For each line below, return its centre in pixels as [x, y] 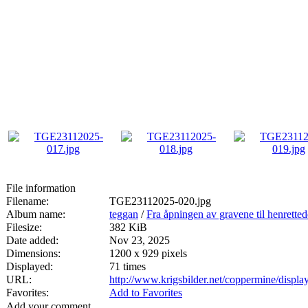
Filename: [27, 201]
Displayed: [30, 266]
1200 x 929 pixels [148, 253]
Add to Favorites [146, 292]
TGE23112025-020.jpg [160, 201]
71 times [128, 266]
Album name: [36, 214]
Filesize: [24, 227]
